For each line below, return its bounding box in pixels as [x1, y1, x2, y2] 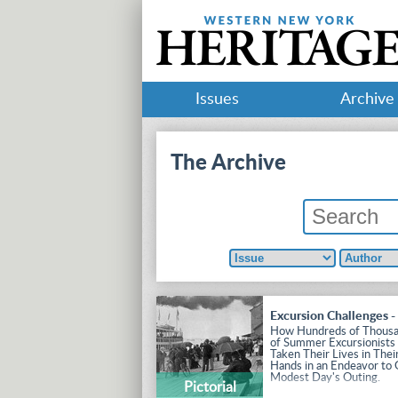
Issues [195, 92, 239, 107]
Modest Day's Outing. [270, 371, 381, 384]
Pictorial [183, 379, 236, 394]
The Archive [171, 152, 287, 174]
